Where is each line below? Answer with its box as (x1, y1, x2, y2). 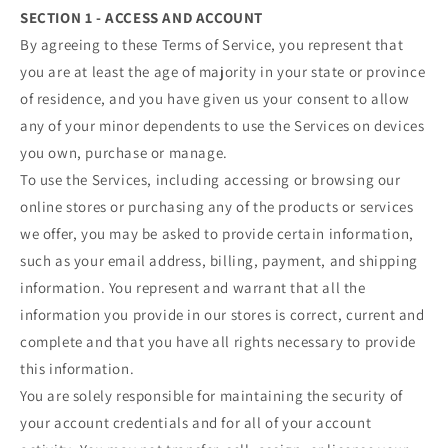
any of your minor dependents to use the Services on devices (20, 116, 425, 136)
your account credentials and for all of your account (20, 413, 372, 433)
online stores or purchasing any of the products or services (20, 197, 414, 217)
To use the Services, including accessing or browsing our (20, 170, 401, 190)
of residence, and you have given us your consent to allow (20, 89, 410, 109)
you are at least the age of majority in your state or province (20, 62, 426, 82)
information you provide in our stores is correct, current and (20, 305, 425, 325)
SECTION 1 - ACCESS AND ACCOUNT (20, 8, 263, 28)
